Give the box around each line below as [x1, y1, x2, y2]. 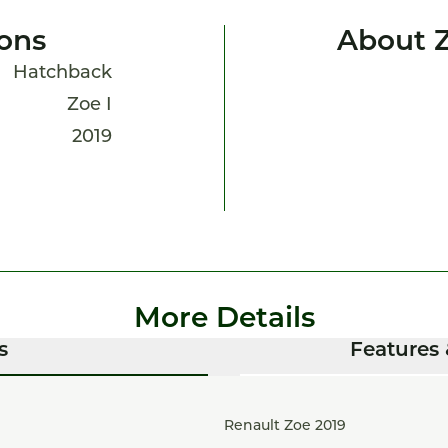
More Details [133, 306, 315, 334]
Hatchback [12, 64, 112, 83]
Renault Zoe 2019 [224, 419, 346, 434]
